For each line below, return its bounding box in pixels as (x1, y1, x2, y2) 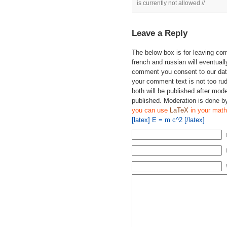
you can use (132, 106, 170, 114)
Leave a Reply (132, 28, 187, 38)
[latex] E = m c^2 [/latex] (132, 116, 205, 124)
